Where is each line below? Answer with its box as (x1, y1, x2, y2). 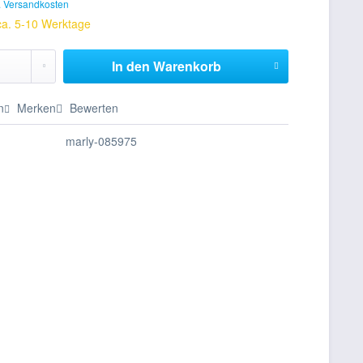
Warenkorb (152, 57, 221, 75)
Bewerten (66, 100, 119, 116)
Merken (17, 100, 57, 116)
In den (111, 57, 150, 75)
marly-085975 (66, 133, 138, 149)
